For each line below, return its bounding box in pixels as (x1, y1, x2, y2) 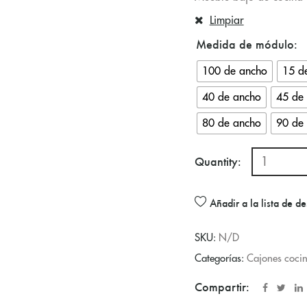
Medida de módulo (196, 36, 294, 52)
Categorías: (195, 253, 247, 264)
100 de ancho (202, 65, 267, 77)
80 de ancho (202, 117, 261, 129)
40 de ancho (202, 91, 261, 103)
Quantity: (195, 154, 241, 170)
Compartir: (195, 279, 249, 295)
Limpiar (209, 14, 244, 26)
